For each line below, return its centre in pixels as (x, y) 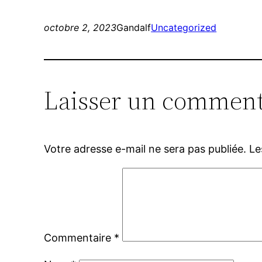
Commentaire (79, 238)
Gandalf (134, 28)
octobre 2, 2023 (80, 28)
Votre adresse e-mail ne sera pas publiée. (145, 149)
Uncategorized (184, 28)
